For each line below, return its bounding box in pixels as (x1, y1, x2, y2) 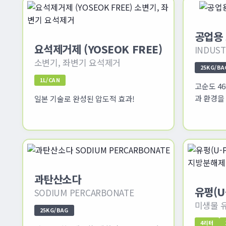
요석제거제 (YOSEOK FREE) (34, 41, 162, 56)
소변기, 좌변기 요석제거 (34, 55, 121, 69)
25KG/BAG (39, 206, 69, 214)
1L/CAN (39, 76, 61, 84)
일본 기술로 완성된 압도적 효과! (34, 93, 135, 104)
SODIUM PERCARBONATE (34, 186, 134, 199)
